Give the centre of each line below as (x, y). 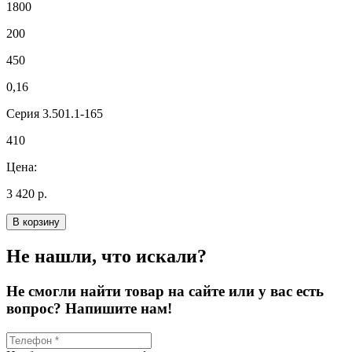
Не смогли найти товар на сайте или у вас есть (165, 291)
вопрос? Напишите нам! (89, 309)
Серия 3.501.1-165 (55, 114)
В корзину (36, 222)
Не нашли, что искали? (106, 257)
